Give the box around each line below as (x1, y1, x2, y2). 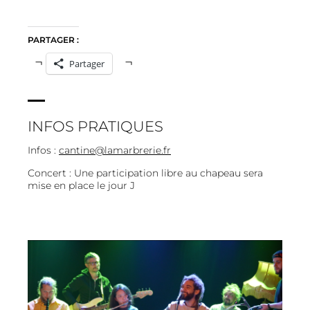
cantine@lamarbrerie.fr (59, 144, 171, 156)
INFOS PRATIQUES (28, 118, 163, 135)
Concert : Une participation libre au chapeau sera (28, 167, 263, 179)
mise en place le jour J (28, 179, 135, 192)
